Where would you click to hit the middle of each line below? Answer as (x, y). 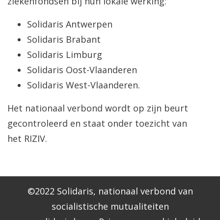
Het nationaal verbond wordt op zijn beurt (98, 108)
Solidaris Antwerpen (70, 24)
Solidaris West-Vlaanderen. (83, 85)
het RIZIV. (27, 139)
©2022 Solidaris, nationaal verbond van (110, 191)
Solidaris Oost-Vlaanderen (82, 70)
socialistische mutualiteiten (110, 206)
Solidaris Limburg (65, 55)
